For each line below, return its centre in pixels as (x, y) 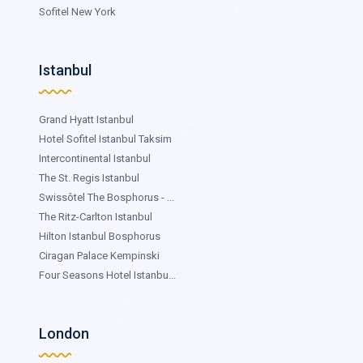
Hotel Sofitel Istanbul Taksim (105, 139)
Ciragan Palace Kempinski (99, 255)
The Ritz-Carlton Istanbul (96, 216)
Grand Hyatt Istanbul (86, 119)
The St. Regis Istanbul (89, 177)
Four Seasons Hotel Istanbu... (107, 275)
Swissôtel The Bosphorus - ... (107, 197)
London (64, 333)
